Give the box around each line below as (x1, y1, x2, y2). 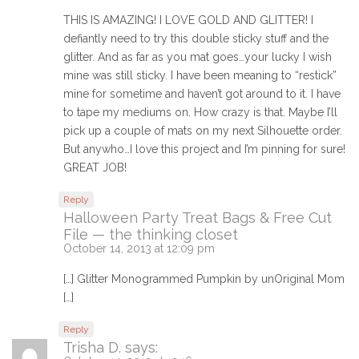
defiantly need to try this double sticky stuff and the (63, 31, 329, 45)
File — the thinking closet (63, 225, 238, 243)
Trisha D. (63, 338, 121, 356)
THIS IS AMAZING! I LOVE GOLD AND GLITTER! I (63, 13, 313, 26)
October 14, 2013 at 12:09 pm (63, 241, 215, 255)
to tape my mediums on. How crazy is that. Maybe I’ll (63, 105, 337, 119)
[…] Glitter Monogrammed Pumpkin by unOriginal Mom (63, 272, 345, 285)
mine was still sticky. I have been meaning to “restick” (63, 68, 337, 82)
